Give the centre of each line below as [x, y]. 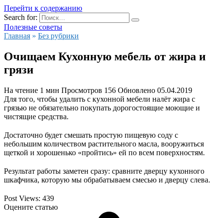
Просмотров [82, 90]
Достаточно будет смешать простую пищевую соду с [91, 135]
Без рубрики [58, 36]
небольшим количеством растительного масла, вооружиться [104, 144]
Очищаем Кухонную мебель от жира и [105, 56]
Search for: [21, 17]
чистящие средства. [36, 116]
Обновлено [136, 90]
